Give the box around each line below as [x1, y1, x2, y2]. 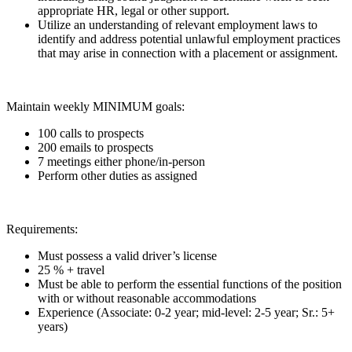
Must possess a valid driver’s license [38, 249, 217, 262]
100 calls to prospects [38, 126, 144, 140]
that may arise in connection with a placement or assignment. [38, 46, 338, 60]
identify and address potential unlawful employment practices [38, 32, 340, 46]
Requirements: [6, 222, 78, 236]
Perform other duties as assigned [38, 169, 197, 182]
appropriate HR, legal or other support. [38, 4, 229, 17]
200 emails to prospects [38, 141, 153, 154]
